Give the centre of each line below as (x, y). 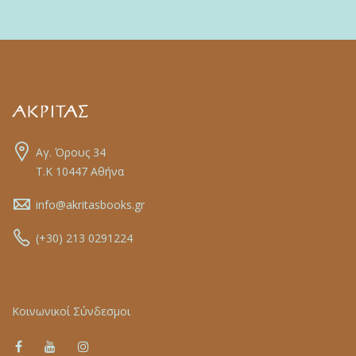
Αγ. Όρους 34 (71, 152)
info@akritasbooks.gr (90, 204)
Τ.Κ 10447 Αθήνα (80, 171)
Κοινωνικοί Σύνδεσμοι (71, 311)
